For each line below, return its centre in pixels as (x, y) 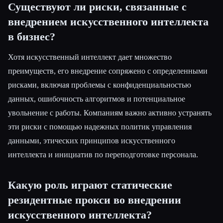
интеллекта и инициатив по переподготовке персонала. (103, 154)
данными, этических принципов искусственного (92, 140)
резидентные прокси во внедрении (95, 200)
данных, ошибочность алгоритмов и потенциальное (97, 99)
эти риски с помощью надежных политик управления (100, 126)
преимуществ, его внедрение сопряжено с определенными (108, 71)
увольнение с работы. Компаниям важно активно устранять (110, 112)
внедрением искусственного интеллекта (108, 22)
